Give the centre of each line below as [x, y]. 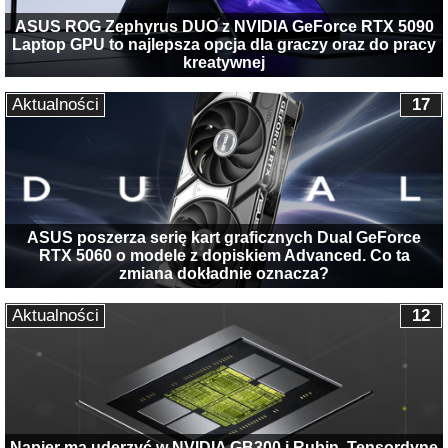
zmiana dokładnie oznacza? [224, 273]
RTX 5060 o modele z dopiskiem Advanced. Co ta [224, 255]
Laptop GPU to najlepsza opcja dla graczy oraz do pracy [224, 44]
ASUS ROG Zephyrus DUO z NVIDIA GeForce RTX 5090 [224, 26]
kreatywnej [224, 62]
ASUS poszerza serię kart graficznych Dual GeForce [224, 237]
